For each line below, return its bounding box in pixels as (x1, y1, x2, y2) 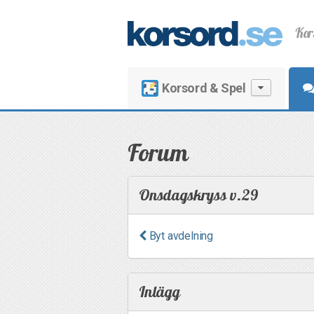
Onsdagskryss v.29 (139, 185, 258, 205)
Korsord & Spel (162, 81, 246, 95)
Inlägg (139, 282, 180, 301)
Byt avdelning (146, 229, 214, 243)
